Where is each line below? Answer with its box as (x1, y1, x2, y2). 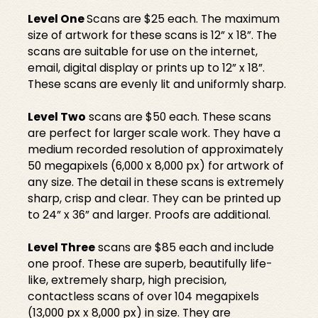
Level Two (28, 109, 87, 126)
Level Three (28, 239, 96, 256)
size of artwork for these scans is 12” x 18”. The (28, 27, 278, 44)
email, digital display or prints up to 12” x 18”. (28, 60, 265, 77)
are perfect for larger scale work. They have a (28, 125, 281, 142)
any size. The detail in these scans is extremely (28, 174, 285, 191)
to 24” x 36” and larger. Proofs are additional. (28, 207, 271, 224)
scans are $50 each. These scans (86, 109, 272, 126)
